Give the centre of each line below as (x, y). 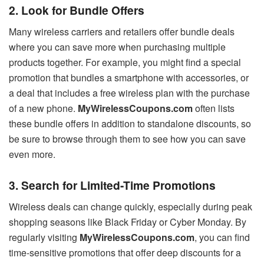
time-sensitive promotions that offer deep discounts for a (125, 252)
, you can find (222, 237)
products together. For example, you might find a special (125, 62)
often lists (214, 108)
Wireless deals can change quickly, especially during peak (131, 206)
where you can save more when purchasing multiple (117, 47)
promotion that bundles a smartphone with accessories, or (129, 77)
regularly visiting (44, 237)
